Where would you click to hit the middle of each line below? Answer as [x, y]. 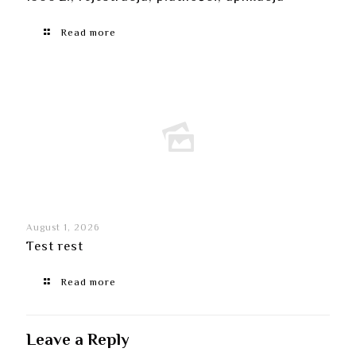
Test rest [55, 247]
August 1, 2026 [63, 228]
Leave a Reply [78, 341]
